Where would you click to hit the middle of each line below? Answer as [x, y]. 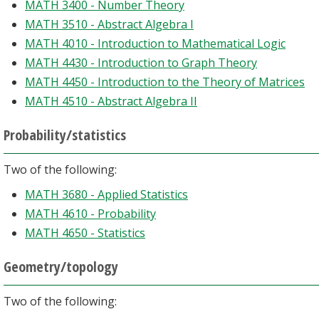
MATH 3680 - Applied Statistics [106, 194]
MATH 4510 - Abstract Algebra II [111, 101]
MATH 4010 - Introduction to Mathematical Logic [155, 43]
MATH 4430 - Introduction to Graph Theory [141, 63]
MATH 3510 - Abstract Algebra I [109, 24]
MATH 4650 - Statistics [85, 233]
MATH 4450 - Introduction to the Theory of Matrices [165, 82]
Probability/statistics [65, 135]
